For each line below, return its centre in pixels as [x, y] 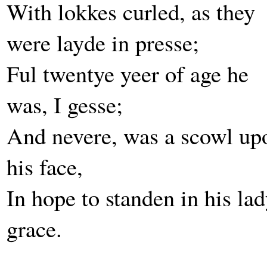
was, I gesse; [65, 104]
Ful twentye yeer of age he [128, 73]
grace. [34, 228]
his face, [45, 166]
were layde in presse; [103, 42]
